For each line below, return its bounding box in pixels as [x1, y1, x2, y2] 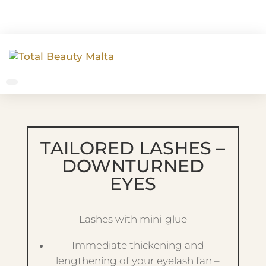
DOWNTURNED [61, 155, 204, 177]
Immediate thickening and [72, 239, 204, 251]
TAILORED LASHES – [40, 137, 226, 159]
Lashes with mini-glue [78, 213, 187, 225]
